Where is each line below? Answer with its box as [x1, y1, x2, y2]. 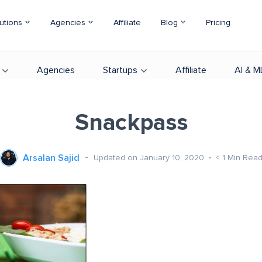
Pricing [206, 19, 230, 27]
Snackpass [74, 111, 188, 135]
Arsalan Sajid [22, 153, 80, 163]
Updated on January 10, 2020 [93, 153, 206, 162]
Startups [103, 65, 137, 75]
